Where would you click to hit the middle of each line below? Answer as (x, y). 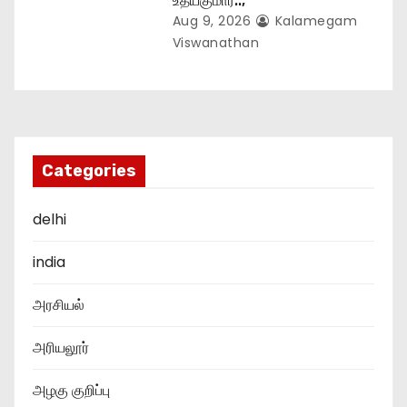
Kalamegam (314, 20)
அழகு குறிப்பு (71, 390)
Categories (89, 170)
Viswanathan (216, 42)
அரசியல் (59, 304)
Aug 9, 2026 (212, 20)
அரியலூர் (61, 347)
